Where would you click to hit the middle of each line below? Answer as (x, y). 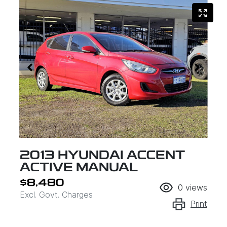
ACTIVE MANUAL (79, 168)
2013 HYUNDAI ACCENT (102, 156)
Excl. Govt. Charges (56, 195)
